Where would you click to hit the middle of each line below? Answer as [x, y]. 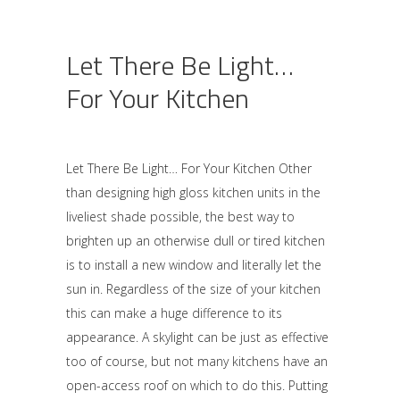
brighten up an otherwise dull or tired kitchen [196, 241]
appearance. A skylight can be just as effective [197, 337]
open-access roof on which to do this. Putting [197, 385]
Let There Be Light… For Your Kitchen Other [189, 168]
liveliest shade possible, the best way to [180, 217]
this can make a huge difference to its [174, 313]
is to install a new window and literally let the [194, 265]
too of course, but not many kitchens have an [197, 361]
